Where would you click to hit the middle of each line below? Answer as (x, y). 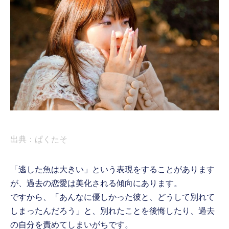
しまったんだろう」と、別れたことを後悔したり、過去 (113, 211)
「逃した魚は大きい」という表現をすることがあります (113, 169)
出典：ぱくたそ (39, 139)
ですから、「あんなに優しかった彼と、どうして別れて (113, 197)
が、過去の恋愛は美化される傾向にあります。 (96, 183)
